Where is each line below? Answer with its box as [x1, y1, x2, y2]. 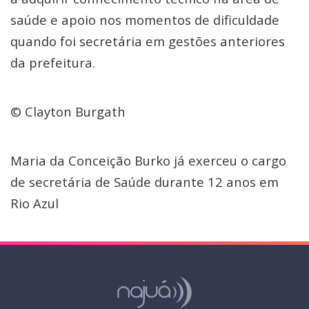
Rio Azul [10, 195, 59, 212]
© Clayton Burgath [10, 103, 126, 120]
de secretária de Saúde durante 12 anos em [10, 173, 279, 190]
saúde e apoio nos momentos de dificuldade [10, 11, 279, 28]
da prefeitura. [10, 54, 95, 71]
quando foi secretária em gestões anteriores [10, 32, 285, 50]
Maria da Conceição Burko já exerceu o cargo [10, 152, 286, 169]
